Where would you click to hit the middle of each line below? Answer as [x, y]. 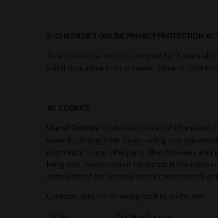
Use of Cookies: [73, 128]
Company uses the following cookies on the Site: [126, 197]
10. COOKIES [68, 108]
